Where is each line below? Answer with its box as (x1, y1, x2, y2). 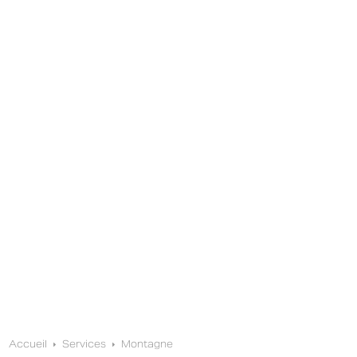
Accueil (9, 338, 48, 350)
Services (62, 338, 107, 350)
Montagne (121, 338, 174, 350)
